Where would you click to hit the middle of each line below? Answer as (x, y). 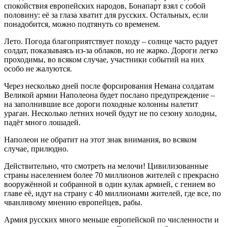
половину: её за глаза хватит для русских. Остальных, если (106, 15)
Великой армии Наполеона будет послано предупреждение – (109, 95)
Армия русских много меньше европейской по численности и (111, 220)
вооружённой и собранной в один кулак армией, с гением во (110, 184)
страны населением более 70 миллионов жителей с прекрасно (111, 175)
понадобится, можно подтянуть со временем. (82, 24)
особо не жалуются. (38, 69)
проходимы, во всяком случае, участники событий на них (104, 60)
